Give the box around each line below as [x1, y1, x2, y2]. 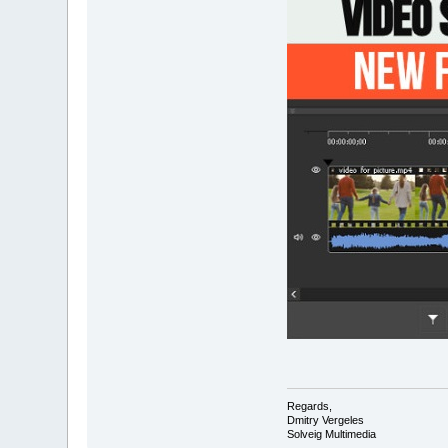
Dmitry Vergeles [286, 414, 364, 427]
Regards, [286, 400, 332, 413]
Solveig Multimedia [286, 428, 376, 441]
